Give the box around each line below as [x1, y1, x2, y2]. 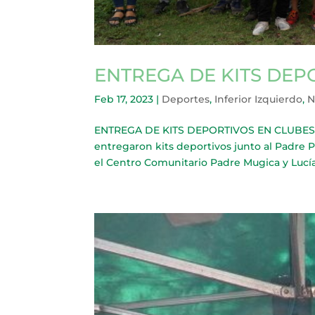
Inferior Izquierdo [214, 92, 303, 105]
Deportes [162, 92, 210, 105]
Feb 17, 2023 [94, 92, 154, 105]
